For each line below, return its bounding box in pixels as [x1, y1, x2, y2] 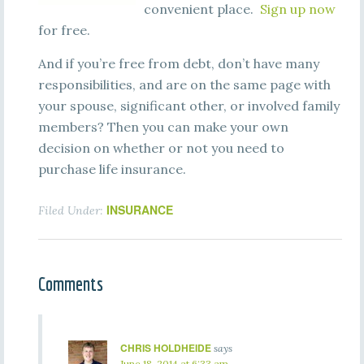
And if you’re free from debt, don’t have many [37, 55, 319, 71]
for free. [37, 22, 90, 38]
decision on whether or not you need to [37, 140, 284, 156]
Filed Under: [37, 203, 106, 218]
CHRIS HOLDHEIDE [119, 340, 211, 355]
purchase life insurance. [37, 161, 186, 177]
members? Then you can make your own [37, 119, 288, 135]
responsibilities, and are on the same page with [37, 76, 331, 93]
